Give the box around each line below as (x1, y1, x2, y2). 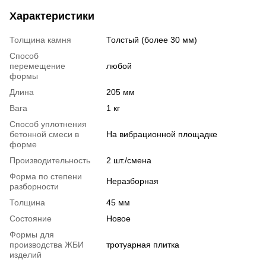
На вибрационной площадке (106, 129, 217, 139)
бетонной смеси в (9, 129, 79, 139)
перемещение (9, 61, 65, 71)
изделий (9, 249, 42, 259)
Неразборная (106, 176, 159, 186)
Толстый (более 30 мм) (106, 34, 197, 45)
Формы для (9, 229, 54, 239)
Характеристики (9, 9, 94, 22)
